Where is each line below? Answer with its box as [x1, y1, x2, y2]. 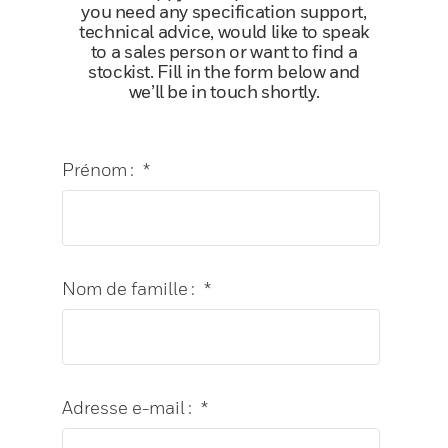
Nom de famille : [62, 277, 196, 299]
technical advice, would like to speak [79, 21, 369, 43]
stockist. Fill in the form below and [87, 61, 360, 83]
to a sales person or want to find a [90, 41, 358, 63]
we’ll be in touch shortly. [128, 81, 320, 103]
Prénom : [62, 158, 135, 180]
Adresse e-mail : [62, 397, 193, 419]
